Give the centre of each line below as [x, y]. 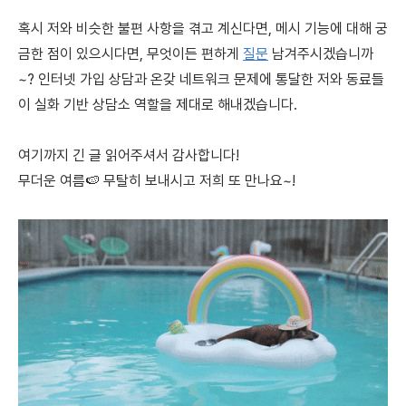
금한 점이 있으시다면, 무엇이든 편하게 [130, 53]
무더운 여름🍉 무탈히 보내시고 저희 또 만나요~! [157, 180]
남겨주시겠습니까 [321, 53]
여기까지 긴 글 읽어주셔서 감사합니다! [130, 155]
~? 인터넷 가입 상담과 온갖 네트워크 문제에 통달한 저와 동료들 [201, 79]
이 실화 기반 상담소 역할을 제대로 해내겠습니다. [158, 104]
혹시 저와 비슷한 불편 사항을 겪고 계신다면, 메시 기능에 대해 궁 [203, 28]
